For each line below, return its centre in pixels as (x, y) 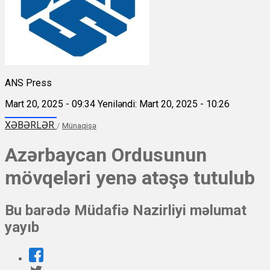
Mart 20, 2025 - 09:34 (50, 104)
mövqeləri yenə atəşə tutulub (130, 177)
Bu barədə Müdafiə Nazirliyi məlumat (126, 211)
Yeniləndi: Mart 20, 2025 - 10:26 (164, 104)
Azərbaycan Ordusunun (106, 155)
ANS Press (28, 83)
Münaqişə (79, 125)
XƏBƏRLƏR (31, 125)
